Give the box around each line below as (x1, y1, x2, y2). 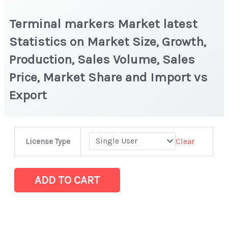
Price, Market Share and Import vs (9, 69, 208, 84)
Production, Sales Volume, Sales (9, 51, 195, 67)
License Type (25, 136, 70, 146)
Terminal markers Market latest (9, 16, 198, 31)
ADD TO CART (35, 173, 100, 187)
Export (9, 87, 50, 102)
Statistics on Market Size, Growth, (9, 34, 207, 49)
